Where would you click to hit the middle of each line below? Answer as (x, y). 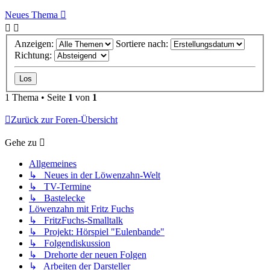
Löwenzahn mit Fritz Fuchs (81, 209)
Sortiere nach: (143, 44)
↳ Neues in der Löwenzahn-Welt (95, 175)
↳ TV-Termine (60, 187)
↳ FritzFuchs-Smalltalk (76, 221)
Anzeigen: (35, 44)
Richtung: (34, 55)
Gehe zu (21, 143)
